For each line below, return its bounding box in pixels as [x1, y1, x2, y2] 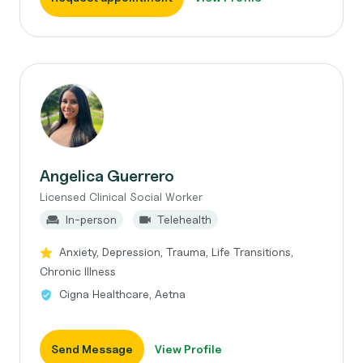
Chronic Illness [40, 264, 116, 278]
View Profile [155, 342, 222, 356]
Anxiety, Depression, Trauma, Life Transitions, [59, 245, 293, 258]
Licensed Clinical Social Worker [40, 190, 203, 203]
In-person [66, 212, 117, 226]
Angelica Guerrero [40, 166, 174, 186]
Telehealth [157, 212, 211, 226]
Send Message [51, 342, 133, 356]
